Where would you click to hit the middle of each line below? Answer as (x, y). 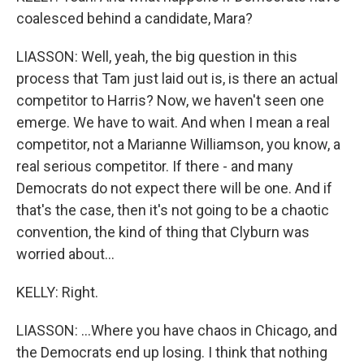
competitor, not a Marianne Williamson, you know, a (178, 144)
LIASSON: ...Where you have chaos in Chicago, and (177, 330)
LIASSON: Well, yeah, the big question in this (157, 56)
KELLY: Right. (57, 292)
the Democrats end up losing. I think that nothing (172, 352)
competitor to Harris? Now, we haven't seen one (170, 100)
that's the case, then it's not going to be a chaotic (173, 210)
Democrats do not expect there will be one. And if (174, 188)
